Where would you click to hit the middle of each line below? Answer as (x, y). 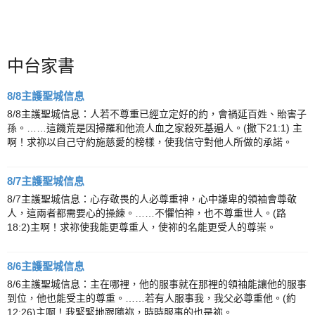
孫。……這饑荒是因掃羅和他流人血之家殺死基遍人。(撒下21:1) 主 (155, 128)
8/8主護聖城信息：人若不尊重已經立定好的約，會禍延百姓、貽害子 (157, 114)
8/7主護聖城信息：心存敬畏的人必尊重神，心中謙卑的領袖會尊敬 (152, 199)
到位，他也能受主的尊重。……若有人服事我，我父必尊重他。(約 (152, 298)
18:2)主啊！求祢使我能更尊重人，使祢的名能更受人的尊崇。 (142, 227)
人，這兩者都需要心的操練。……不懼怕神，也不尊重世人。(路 (147, 213)
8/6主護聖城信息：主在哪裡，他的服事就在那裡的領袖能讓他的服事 (157, 284)
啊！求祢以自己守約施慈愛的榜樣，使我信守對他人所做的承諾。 (150, 142)
